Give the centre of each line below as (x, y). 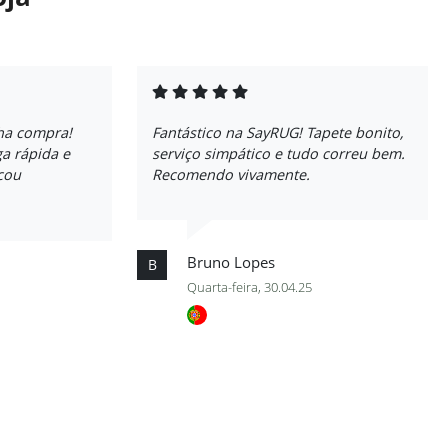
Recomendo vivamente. (231, 174)
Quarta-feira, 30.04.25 (249, 287)
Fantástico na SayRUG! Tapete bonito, (278, 132)
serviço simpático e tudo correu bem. (278, 153)
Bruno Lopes (231, 262)
